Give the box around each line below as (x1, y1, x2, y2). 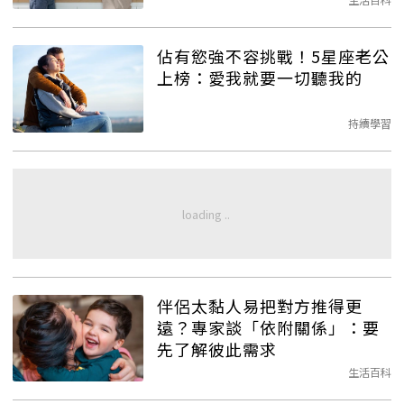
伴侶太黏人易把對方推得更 (157, 293, 363, 317)
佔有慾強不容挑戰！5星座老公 (157, 43, 390, 68)
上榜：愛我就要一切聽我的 (157, 65, 363, 89)
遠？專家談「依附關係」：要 (157, 315, 380, 339)
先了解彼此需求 (157, 336, 277, 361)
